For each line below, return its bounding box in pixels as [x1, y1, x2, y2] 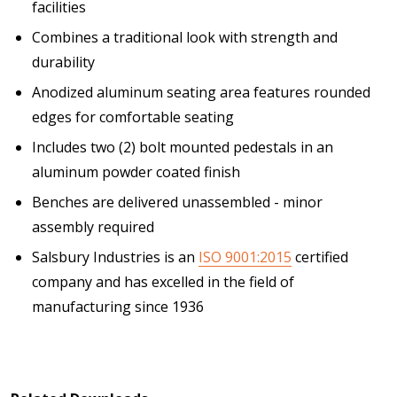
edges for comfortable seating [32, 107, 234, 127]
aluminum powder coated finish [32, 162, 240, 182]
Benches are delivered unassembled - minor [32, 192, 323, 212]
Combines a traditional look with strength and [32, 27, 338, 47]
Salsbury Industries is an [32, 247, 198, 267]
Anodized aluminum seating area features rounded [32, 82, 370, 102]
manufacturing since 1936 [32, 297, 204, 316]
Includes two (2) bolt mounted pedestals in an [32, 137, 333, 157]
